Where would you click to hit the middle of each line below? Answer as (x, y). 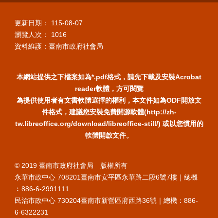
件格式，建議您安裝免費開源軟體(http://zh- (109, 112)
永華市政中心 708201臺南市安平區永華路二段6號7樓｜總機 (106, 177)
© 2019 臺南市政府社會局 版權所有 (71, 165)
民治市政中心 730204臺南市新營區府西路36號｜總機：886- (106, 200)
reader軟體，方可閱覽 (109, 88)
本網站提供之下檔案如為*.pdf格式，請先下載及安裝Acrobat (109, 77)
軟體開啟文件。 (109, 135)
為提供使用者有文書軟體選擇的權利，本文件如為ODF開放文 (109, 100)
